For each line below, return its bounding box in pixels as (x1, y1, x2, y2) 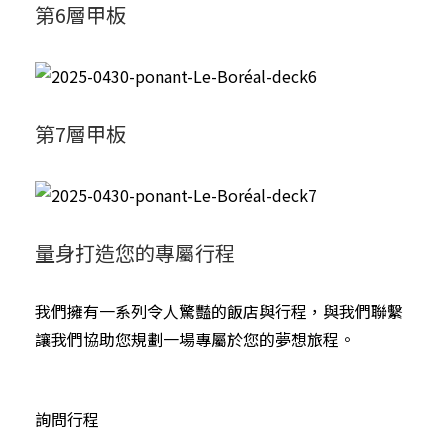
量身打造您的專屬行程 (35, 237, 235, 267)
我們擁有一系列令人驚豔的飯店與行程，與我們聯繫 (35, 298, 403, 323)
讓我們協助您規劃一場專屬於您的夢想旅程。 (35, 326, 355, 351)
